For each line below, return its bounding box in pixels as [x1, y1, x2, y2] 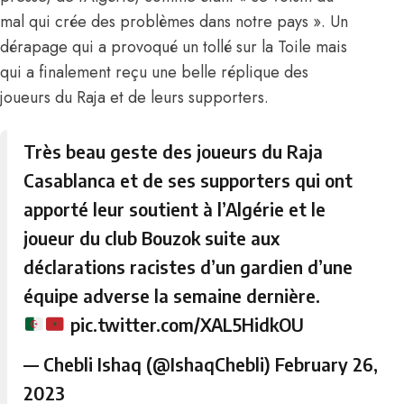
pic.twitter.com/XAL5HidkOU [69, 312, 304, 335]
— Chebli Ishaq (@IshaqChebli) [23, 352, 276, 375]
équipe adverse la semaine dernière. [23, 283, 321, 307]
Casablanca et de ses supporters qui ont [23, 168, 353, 191]
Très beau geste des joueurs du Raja [23, 139, 324, 162]
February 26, [275, 352, 379, 375]
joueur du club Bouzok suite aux [23, 225, 280, 249]
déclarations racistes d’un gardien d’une [23, 254, 353, 278]
